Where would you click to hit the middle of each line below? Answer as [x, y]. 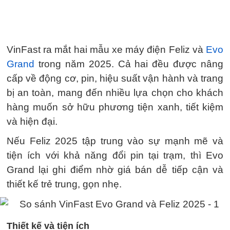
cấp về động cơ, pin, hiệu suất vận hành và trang [115, 78]
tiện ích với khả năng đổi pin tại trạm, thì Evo [115, 155]
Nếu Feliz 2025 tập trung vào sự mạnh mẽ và [115, 141]
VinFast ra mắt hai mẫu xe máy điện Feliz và [106, 50]
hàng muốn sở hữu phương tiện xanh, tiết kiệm [115, 107]
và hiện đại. [32, 121]
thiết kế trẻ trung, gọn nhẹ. [64, 184]
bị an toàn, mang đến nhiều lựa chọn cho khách [115, 93]
